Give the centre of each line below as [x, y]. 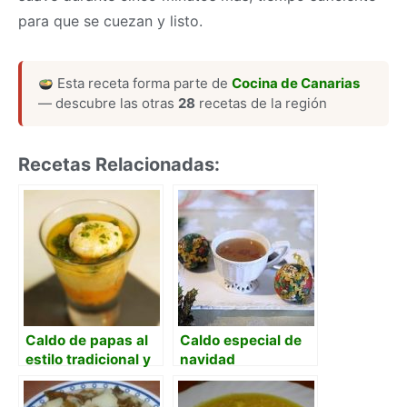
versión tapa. [70, 378]
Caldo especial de [241, 340]
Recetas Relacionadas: [119, 164]
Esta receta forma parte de [143, 83]
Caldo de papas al [87, 340]
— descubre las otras [108, 103]
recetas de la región [261, 103]
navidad [208, 359]
